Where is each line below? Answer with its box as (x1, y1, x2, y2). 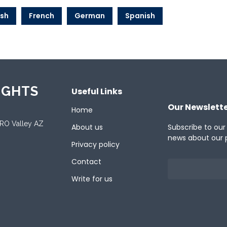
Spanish (125, 11, 155, 21)
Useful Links (71, 85, 122, 97)
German (74, 11, 105, 21)
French (29, 11, 54, 21)
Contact (71, 156, 101, 167)
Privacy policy (71, 139, 120, 149)
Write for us (71, 173, 112, 184)
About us (71, 122, 103, 132)
